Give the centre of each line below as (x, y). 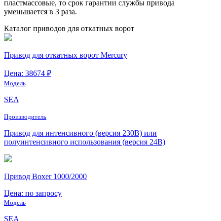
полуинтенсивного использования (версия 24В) (85, 142)
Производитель (25, 116)
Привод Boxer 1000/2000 (45, 176)
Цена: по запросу (33, 193)
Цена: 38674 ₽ (28, 73)
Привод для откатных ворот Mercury (66, 55)
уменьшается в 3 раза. (40, 11)
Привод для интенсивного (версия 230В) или (80, 133)
